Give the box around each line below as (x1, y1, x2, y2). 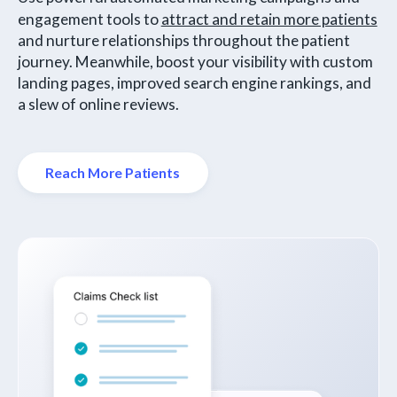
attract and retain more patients (160, 10, 378, 29)
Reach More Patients (45, 164, 181, 182)
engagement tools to (17, 10, 161, 29)
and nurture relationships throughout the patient (17, 31, 350, 51)
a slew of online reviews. (17, 95, 179, 114)
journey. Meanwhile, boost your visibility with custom (17, 52, 373, 72)
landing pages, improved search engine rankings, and (17, 74, 371, 93)
